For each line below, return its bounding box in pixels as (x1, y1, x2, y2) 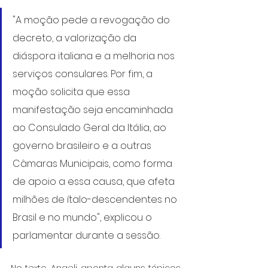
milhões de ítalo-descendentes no (13, 192, 179, 206)
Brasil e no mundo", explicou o (13, 210, 154, 224)
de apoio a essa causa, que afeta (13, 174, 177, 188)
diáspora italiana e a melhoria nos (13, 48, 177, 63)
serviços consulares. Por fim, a (13, 66, 155, 81)
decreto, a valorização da (13, 31, 139, 45)
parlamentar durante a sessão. (13, 228, 160, 242)
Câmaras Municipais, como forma (13, 156, 175, 170)
